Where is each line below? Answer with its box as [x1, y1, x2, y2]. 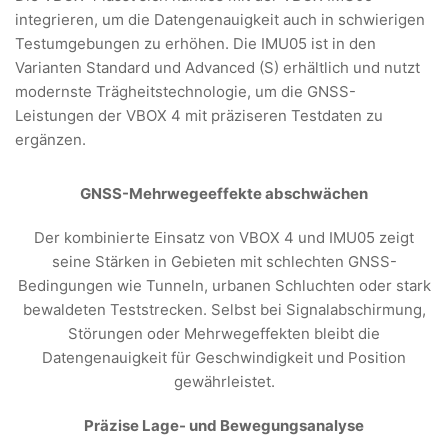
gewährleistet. [173, 371, 275, 391]
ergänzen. [15, 129, 86, 149]
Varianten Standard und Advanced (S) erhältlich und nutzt [15, 57, 420, 77]
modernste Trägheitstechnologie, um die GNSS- [15, 81, 356, 101]
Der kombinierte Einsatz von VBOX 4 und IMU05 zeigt [34, 227, 414, 247]
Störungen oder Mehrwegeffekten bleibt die [68, 323, 380, 343]
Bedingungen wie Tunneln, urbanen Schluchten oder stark [17, 275, 431, 295]
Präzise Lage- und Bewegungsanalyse [84, 415, 364, 435]
